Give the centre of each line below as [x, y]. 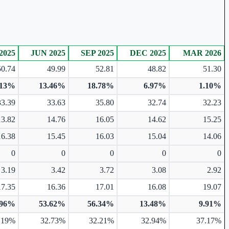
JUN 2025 [48, 53]
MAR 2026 [202, 53]
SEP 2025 [97, 53]
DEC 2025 [148, 53]
